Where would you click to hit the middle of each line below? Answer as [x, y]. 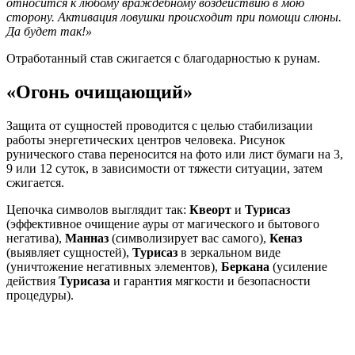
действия [32, 281]
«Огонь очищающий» [99, 92]
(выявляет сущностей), [69, 253]
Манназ [87, 239]
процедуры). [40, 296]
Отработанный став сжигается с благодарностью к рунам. [163, 59]
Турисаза [84, 281]
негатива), [36, 239]
